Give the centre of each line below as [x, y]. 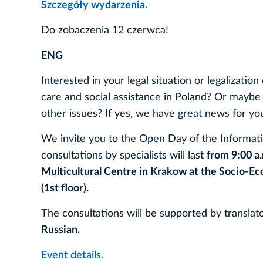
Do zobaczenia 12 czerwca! [106, 30]
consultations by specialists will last [124, 155]
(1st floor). [65, 188]
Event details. [72, 255]
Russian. [60, 230]
